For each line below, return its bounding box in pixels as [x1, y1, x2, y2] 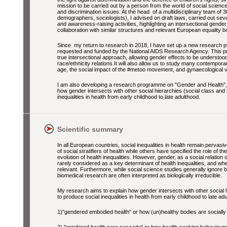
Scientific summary [57, 125, 123, 133]
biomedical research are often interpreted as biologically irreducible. [57, 172, 225, 178]
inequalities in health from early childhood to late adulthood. [57, 94, 200, 100]
